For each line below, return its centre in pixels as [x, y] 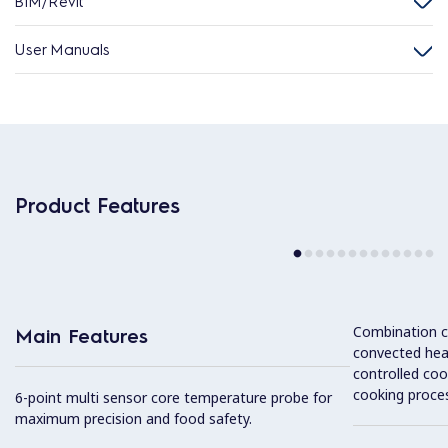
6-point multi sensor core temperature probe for [173, 398]
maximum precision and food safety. [133, 419]
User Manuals [62, 49]
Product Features [97, 205]
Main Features [81, 335]
